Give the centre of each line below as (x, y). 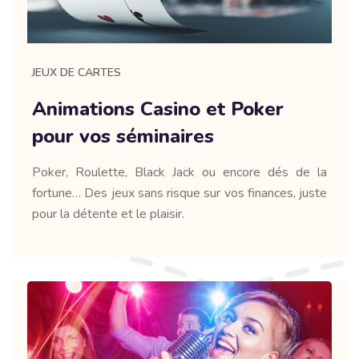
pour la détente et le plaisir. (108, 214)
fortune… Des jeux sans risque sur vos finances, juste (179, 193)
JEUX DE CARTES (77, 72)
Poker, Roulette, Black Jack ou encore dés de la (179, 172)
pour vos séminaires (123, 136)
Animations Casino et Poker (158, 109)
